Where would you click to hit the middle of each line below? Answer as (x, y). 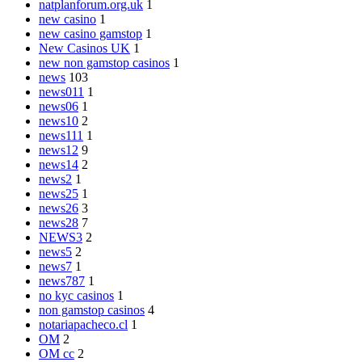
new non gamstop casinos (104, 62)
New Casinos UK (84, 48)
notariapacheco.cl (83, 324)
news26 (59, 208)
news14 (59, 164)
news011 (61, 91)
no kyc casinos (76, 295)
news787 (62, 280)
